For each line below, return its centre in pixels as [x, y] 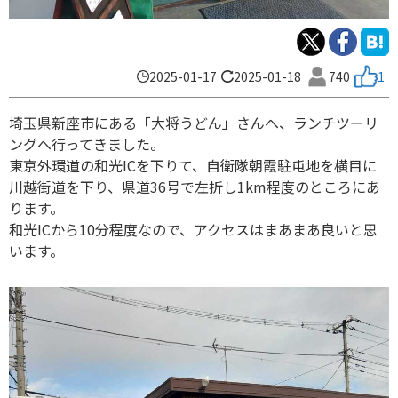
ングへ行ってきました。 [87, 144]
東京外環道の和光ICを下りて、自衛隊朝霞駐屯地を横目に [193, 166]
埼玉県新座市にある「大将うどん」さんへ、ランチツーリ [194, 123]
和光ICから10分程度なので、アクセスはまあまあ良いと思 [193, 230]
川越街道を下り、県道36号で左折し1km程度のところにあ [195, 187]
